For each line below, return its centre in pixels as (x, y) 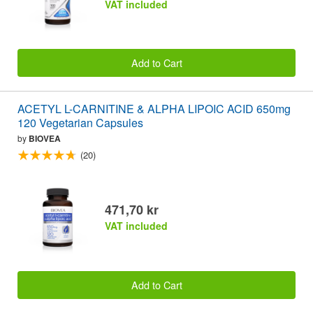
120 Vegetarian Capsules (80, 123)
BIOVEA (45, 139)
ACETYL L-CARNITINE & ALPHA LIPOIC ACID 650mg (154, 109)
